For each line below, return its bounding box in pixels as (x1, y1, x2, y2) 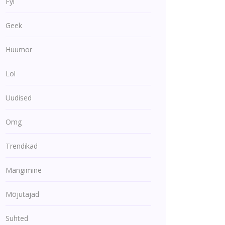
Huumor (6, 45, 32, 54)
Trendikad (6, 141, 38, 151)
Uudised (6, 93, 32, 102)
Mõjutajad (6, 189, 39, 199)
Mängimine (6, 165, 42, 175)
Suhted (6, 213, 28, 223)
